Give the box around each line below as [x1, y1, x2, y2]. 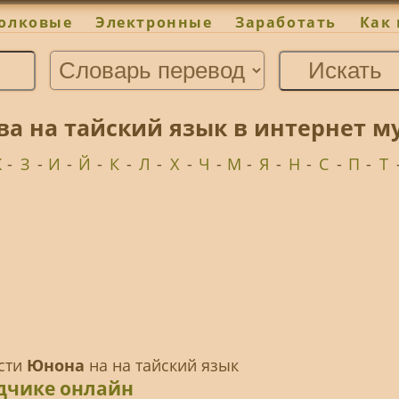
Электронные [95, 12, 213, 33]
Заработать [235, 12, 337, 33]
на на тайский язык [84, 354, 239, 377]
